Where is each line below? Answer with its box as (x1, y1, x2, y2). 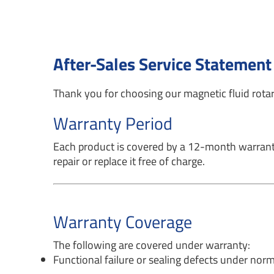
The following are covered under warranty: (53, 237, 251, 253)
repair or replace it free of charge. (53, 153, 206, 169)
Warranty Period (53, 110, 173, 136)
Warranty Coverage (53, 209, 193, 235)
